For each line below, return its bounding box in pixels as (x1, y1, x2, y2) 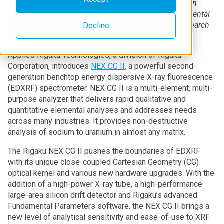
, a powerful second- (125, 61, 196, 71)
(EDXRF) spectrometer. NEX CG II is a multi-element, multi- (8, 83, 212, 93)
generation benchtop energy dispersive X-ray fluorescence (8, 72, 213, 82)
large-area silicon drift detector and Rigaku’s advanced (8, 190, 197, 200)
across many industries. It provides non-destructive (8, 116, 188, 126)
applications (8, 31, 50, 41)
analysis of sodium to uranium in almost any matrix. (8, 127, 187, 137)
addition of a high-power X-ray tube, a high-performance (8, 179, 202, 189)
